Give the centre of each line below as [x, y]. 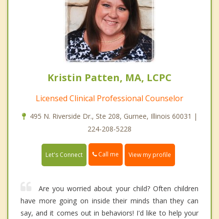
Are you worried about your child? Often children [119, 188]
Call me [108, 154]
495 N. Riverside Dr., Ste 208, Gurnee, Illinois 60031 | [113, 116]
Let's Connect [64, 154]
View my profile [150, 154]
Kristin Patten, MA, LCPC [109, 78]
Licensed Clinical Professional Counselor [109, 99]
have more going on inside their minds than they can [109, 200]
